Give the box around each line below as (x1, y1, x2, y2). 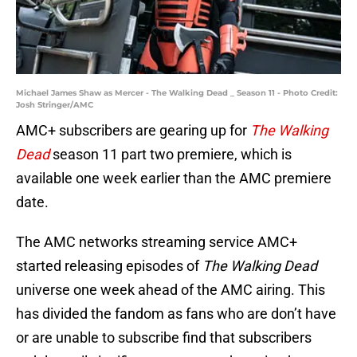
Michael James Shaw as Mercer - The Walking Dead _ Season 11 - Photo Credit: (16, 88, 338, 99)
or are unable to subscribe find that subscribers (16, 329, 312, 347)
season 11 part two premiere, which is (49, 146, 292, 163)
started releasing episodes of (16, 257, 202, 275)
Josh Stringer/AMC (16, 100, 93, 111)
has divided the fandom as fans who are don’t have (16, 305, 336, 323)
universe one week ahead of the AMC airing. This (16, 281, 325, 299)
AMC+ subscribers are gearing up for (16, 122, 250, 139)
